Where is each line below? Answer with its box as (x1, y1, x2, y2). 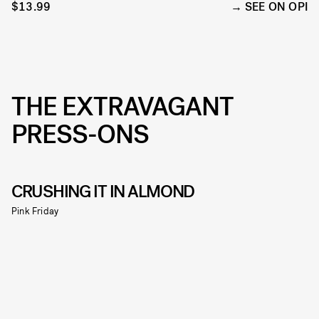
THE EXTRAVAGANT (11, 90, 234, 125)
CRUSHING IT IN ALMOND (11, 180, 195, 204)
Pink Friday (11, 205, 59, 217)
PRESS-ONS (11, 117, 149, 152)
